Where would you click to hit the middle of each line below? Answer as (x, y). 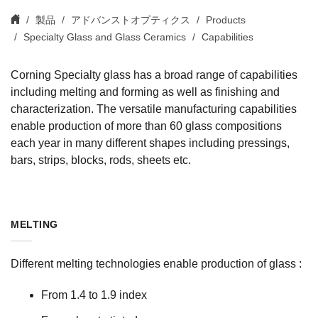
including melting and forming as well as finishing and (145, 92)
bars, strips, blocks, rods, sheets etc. (101, 160)
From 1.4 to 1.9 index (94, 295)
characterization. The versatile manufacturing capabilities (154, 109)
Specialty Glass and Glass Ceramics (105, 37)
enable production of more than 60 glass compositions (146, 126)
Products (226, 20)
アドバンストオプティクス (131, 20)
